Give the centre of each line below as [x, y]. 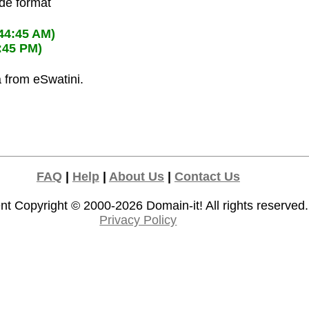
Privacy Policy [138, 220]
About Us [136, 177]
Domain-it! [175, 206]
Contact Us [207, 177]
